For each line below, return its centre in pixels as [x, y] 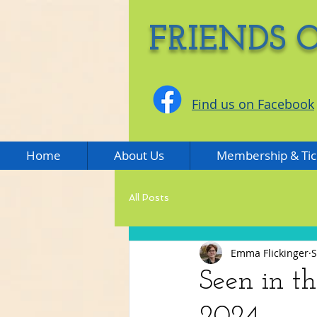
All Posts [149, 198]
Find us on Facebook [253, 104]
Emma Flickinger [270, 253]
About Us [139, 155]
